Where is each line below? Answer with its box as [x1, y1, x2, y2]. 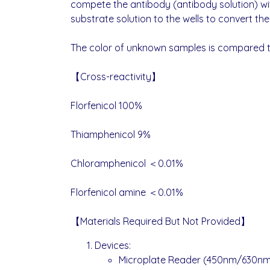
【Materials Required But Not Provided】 [71, 215, 250, 227]
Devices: [95, 239, 131, 251]
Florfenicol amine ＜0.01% [71, 186, 183, 198]
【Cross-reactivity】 [71, 71, 163, 83]
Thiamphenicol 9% [71, 128, 151, 140]
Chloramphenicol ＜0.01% [71, 157, 183, 169]
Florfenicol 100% [71, 99, 142, 111]
